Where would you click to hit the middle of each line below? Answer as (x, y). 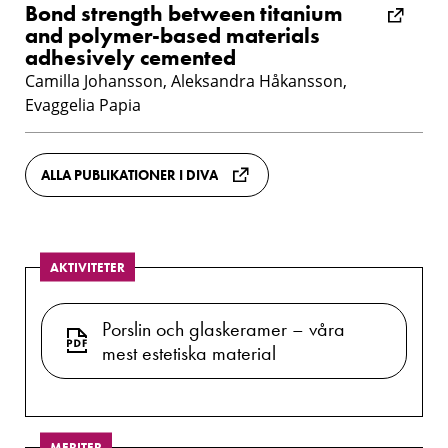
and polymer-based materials (172, 35)
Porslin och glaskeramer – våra (223, 328)
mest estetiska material (189, 352)
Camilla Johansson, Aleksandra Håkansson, (186, 80)
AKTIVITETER (87, 267)
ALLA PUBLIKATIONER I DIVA (129, 174)
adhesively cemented (130, 57)
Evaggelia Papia (83, 104)
